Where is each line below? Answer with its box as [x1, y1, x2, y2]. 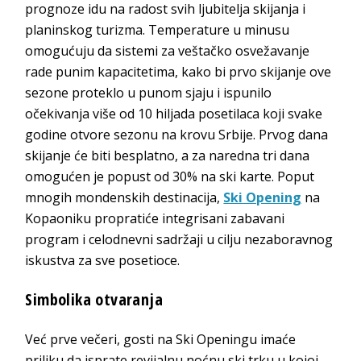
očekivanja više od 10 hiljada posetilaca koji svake [25, 104, 323, 122]
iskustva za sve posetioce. [25, 251, 180, 269]
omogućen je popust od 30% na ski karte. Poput [25, 167, 315, 185]
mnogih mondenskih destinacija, [25, 188, 224, 206]
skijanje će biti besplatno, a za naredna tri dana [25, 146, 310, 164]
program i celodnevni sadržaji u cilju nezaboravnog [25, 230, 334, 248]
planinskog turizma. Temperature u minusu [25, 20, 290, 39]
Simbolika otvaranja [25, 288, 163, 310]
